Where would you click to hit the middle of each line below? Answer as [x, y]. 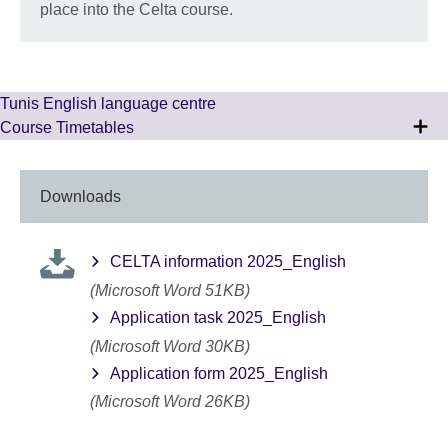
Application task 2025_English [218, 318]
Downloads [80, 196]
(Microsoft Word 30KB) [170, 346]
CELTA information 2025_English [228, 262]
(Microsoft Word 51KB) [170, 290]
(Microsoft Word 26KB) [170, 402]
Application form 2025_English [219, 373]
